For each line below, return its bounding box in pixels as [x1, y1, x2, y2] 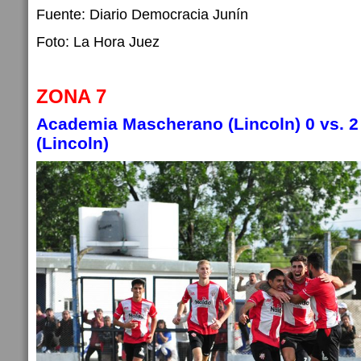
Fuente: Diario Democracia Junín [36, 6, 248, 23]
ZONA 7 [36, 86, 106, 107]
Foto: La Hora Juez [36, 34, 160, 50]
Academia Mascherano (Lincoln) [36, 114, 301, 133]
